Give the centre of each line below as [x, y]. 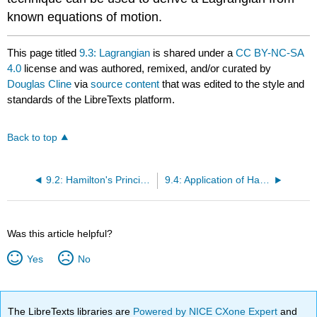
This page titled [44, 53]
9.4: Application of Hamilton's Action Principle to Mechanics [264, 180]
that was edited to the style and [232, 84]
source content [125, 84]
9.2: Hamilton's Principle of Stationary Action [145, 180]
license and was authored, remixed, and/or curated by [146, 69]
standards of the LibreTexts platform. [91, 100]
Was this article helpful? [60, 234]
